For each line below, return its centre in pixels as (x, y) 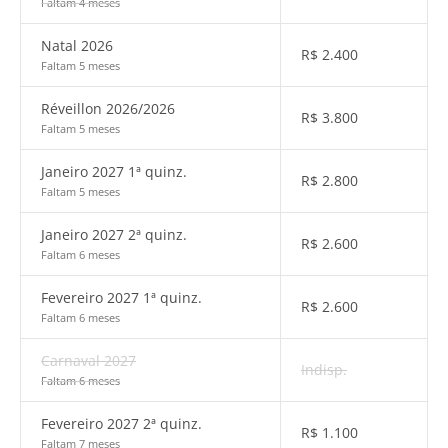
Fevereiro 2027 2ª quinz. (121, 423)
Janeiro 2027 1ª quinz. (114, 171)
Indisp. (324, 369)
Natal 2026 (77, 45)
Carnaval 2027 (88, 360)
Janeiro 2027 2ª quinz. (114, 234)
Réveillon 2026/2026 (108, 108)
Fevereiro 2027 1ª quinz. (121, 297)
